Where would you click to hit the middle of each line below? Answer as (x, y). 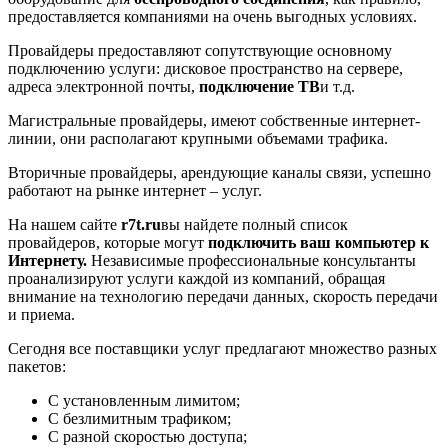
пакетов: (37, 367)
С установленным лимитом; (144, 401)
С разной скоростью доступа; (147, 437)
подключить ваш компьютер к (318, 243)
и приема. (41, 315)
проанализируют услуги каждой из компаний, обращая (196, 279)
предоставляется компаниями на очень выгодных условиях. (212, 17)
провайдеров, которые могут (108, 243)
